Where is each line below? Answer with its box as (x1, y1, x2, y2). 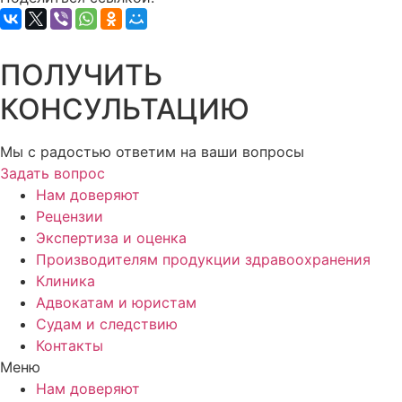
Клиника (36, 271, 95, 290)
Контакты (36, 336, 103, 354)
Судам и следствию (36, 314, 178, 333)
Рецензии (36, 206, 103, 225)
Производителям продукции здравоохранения (36, 249, 371, 268)
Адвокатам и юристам (36, 293, 197, 311)
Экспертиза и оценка (36, 228, 187, 247)
